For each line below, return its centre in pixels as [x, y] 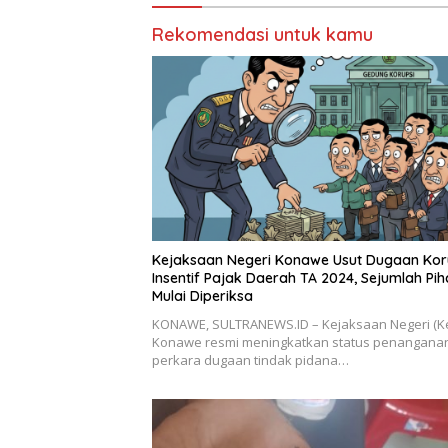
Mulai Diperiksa [202, 296]
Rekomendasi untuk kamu [262, 34]
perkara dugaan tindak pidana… [250, 360]
